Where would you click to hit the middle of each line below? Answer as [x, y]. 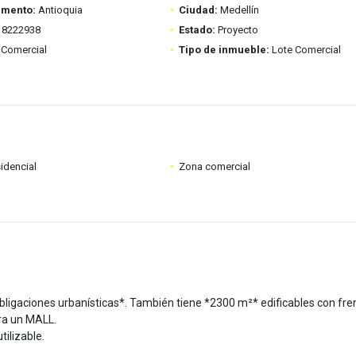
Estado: [197, 30]
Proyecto [236, 30]
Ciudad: [198, 10]
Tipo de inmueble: [224, 50]
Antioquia [59, 10]
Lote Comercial [305, 50]
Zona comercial [214, 166]
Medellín [238, 10]
